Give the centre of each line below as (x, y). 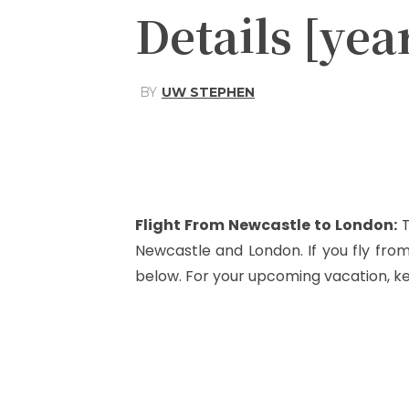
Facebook (330, 136)
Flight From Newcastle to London (264, 225)
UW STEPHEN (208, 92)
